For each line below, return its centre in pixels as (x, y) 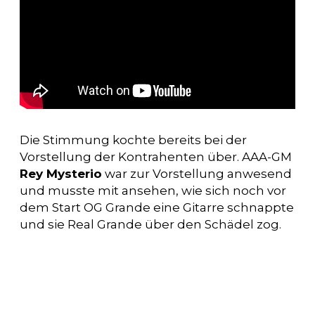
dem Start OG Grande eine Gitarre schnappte (157, 207)
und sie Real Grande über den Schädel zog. (150, 224)
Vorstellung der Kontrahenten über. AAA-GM (156, 156)
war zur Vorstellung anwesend (197, 173)
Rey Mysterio (61, 173)
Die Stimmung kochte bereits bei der (133, 140)
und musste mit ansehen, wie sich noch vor (153, 190)
